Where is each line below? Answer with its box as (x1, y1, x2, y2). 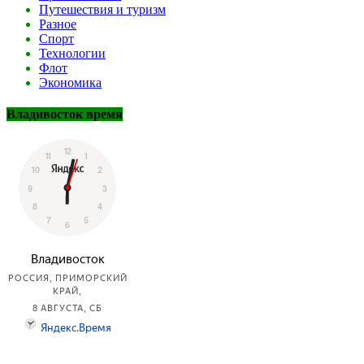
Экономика (39, 75, 102, 89)
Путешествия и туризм (39, 2, 166, 16)
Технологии (39, 45, 106, 60)
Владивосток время (6, 106, 123, 121)
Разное (39, 16, 76, 31)
